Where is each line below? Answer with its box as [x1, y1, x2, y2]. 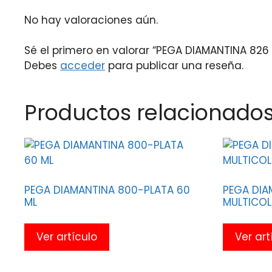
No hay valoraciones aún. [24, 12, 158, 27]
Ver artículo [36, 229, 97, 244]
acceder [60, 58, 105, 73]
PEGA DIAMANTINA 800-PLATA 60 [24, 182, 190, 197]
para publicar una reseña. [105, 58, 243, 73]
